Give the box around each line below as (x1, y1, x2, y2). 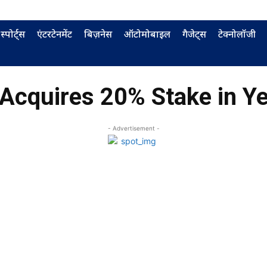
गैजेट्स (182, 27, 206, 41)
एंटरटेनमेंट (37, 27, 72, 41)
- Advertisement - (107, 125, 160, 132)
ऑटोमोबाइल (124, 27, 170, 41)
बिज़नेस (84, 27, 112, 41)
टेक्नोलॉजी (218, 27, 256, 41)
